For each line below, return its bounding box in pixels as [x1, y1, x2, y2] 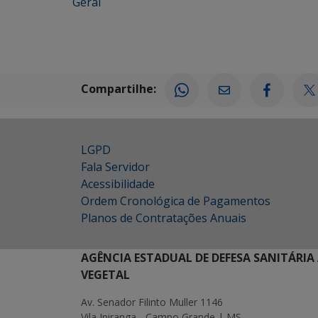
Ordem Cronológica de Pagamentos [81, 193, 270, 209]
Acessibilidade [81, 176, 155, 192]
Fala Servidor [81, 159, 150, 175]
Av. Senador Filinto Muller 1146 [81, 295, 223, 309]
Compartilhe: [81, 81, 156, 97]
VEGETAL [81, 267, 130, 283]
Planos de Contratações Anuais [81, 210, 246, 226]
